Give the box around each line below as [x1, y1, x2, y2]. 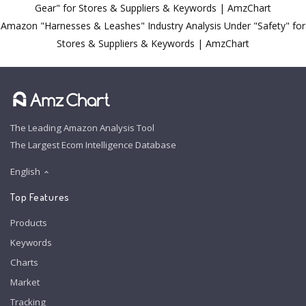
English [10, 165, 40, 178]
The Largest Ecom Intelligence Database [10, 139, 176, 152]
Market [10, 275, 40, 288]
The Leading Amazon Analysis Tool [10, 122, 154, 135]
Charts [10, 255, 38, 268]
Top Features [10, 190, 70, 204]
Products [10, 216, 47, 229]
